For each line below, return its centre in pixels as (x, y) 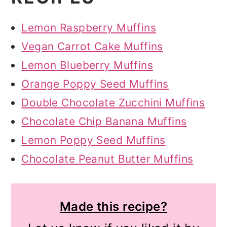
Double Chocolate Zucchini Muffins (113, 103)
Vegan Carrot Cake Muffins (92, 47)
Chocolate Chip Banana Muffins (104, 122)
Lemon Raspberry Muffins (89, 28)
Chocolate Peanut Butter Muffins (107, 159)
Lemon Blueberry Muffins (87, 65)
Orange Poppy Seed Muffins (95, 84)
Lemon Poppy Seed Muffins (93, 140)
